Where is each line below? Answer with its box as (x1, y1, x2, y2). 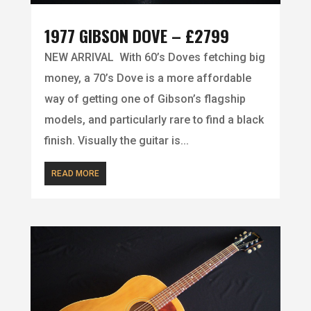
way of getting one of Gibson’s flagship (44, 92, 246, 106)
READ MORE (51, 169, 99, 179)
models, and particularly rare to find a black (44, 113, 264, 127)
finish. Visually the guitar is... (44, 134, 189, 148)
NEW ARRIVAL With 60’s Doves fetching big (44, 51, 265, 65)
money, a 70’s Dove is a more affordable (44, 72, 251, 85)
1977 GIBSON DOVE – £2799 (44, 23, 229, 49)
